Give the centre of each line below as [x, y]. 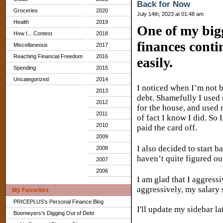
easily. [157, 62]
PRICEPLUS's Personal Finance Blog [58, 202]
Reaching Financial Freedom [48, 56]
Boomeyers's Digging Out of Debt [54, 213]
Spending [25, 68]
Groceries [26, 10]
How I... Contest [33, 33]
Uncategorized [31, 79]
